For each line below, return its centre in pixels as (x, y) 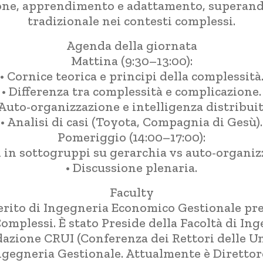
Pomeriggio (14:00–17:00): (131, 137)
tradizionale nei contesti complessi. (131, 21)
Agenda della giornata (131, 46)
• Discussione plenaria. (131, 168)
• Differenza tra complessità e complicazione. (131, 92)
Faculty (131, 193)
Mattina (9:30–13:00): (131, 61)
